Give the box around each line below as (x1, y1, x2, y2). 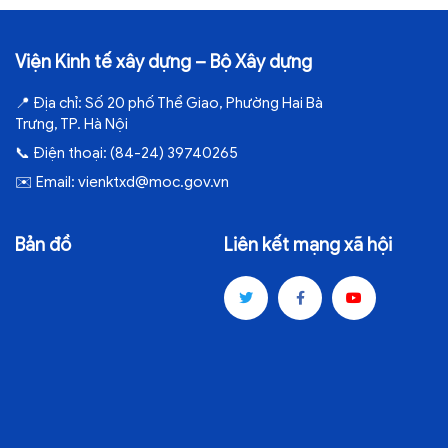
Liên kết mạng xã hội (224, 234, 392, 257)
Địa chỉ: (33, 94, 82, 113)
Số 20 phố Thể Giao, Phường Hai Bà (82, 94, 323, 113)
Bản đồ (15, 234, 71, 257)
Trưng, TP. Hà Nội (15, 115, 128, 134)
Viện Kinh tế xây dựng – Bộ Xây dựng (15, 51, 312, 74)
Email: (36, 173, 75, 192)
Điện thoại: (33, 144, 107, 163)
